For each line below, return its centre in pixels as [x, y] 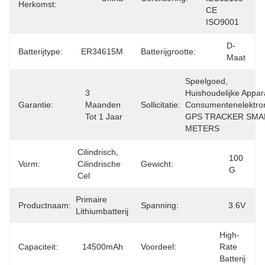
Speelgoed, [206, 81]
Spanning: [160, 205]
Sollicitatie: [161, 105]
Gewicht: [157, 164]
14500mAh [103, 247]
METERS [202, 128]
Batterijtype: [41, 51]
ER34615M [102, 51]
